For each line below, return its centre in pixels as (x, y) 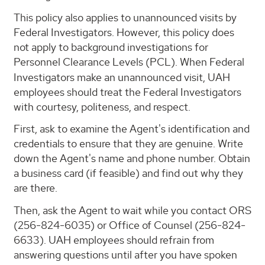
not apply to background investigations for (111, 47)
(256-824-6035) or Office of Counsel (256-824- (130, 225)
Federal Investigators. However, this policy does (124, 32)
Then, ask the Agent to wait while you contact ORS (132, 210)
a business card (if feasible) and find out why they (128, 173)
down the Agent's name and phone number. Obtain (132, 159)
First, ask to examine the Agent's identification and (132, 129)
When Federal (212, 62)
